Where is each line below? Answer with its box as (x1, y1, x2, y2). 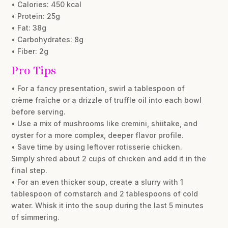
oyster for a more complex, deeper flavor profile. (11, 130, 184, 139)
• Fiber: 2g (11, 46, 49, 55)
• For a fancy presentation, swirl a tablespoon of (11, 83, 185, 93)
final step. (11, 165, 48, 175)
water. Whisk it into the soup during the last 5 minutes (11, 201, 204, 210)
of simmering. (11, 212, 60, 221)
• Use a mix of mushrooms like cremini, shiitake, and (11, 119, 198, 128)
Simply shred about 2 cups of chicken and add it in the (11, 154, 207, 163)
